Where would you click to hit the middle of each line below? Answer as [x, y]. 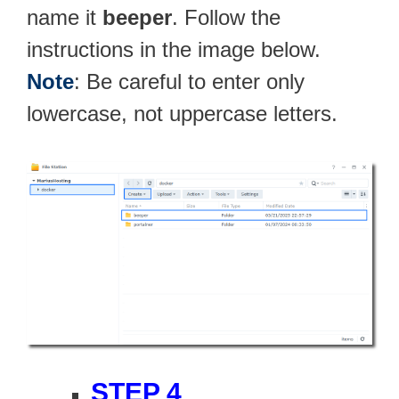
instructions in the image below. [174, 49]
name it [65, 17]
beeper [137, 17]
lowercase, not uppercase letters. [182, 113]
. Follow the [226, 17]
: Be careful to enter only [189, 81]
